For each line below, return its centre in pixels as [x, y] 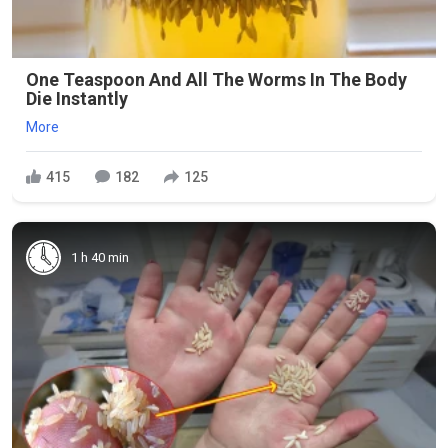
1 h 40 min [100, 257]
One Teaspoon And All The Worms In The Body [216, 79]
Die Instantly [77, 98]
